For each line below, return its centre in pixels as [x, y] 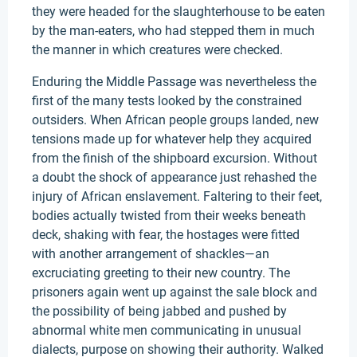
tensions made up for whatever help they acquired [172, 139]
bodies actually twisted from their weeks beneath [169, 216]
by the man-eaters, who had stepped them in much [173, 31]
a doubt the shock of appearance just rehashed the [174, 177]
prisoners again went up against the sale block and [175, 292]
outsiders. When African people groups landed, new [175, 120]
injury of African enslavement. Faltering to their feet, [177, 196]
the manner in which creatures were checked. [159, 50]
